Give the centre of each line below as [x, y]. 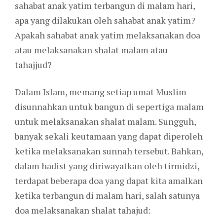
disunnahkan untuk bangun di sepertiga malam [109, 107]
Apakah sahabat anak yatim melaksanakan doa [108, 35]
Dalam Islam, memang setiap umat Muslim [101, 92]
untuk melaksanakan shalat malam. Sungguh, [105, 122]
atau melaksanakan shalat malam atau [91, 50]
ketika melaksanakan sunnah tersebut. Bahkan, [109, 151]
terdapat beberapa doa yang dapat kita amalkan [109, 181]
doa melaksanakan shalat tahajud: [83, 210]
